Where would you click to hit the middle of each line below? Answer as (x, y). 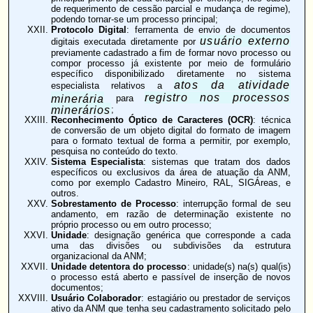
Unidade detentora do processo (119, 266)
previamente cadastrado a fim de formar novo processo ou (170, 52)
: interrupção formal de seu (233, 203)
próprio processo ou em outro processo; (131, 224)
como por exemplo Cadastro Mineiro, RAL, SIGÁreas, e (170, 182)
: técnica (272, 119)
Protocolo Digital (89, 29)
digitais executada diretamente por (125, 41)
